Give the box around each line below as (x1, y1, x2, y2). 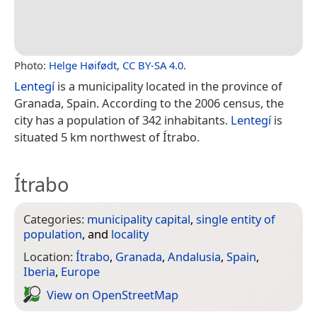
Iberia (23, 263, 55, 280)
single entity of (196, 210, 275, 227)
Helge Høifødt (49, 57, 117, 72)
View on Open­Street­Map (47, 286, 178, 303)
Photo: (14, 57, 49, 72)
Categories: (23, 210, 87, 227)
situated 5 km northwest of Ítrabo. (14, 128, 200, 145)
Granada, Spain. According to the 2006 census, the (14, 94, 284, 111)
